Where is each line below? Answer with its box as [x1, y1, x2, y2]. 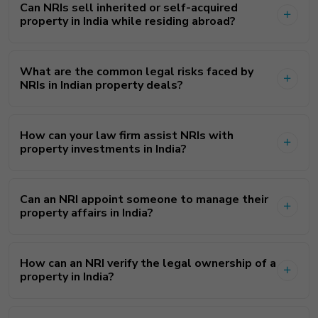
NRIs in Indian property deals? [20, 77, 183, 93]
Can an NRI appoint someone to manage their [20, 191, 268, 207]
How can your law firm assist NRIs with [20, 127, 234, 143]
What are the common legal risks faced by [20, 63, 253, 79]
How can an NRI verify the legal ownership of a [20, 255, 276, 271]
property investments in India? [20, 141, 187, 157]
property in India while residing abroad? [20, 13, 236, 29]
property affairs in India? [20, 204, 153, 221]
